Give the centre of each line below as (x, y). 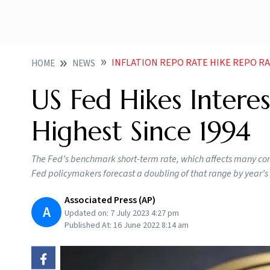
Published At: (89, 225)
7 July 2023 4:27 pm (145, 213)
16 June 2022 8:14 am (151, 225)
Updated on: (87, 213)
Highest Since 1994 (141, 131)
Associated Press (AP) (110, 200)
